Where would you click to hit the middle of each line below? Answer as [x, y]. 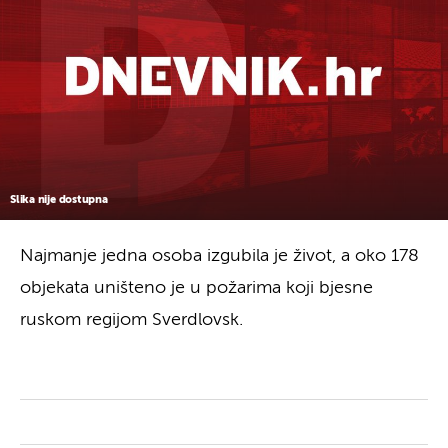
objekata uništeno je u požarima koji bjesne [196, 287]
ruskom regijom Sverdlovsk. [131, 319]
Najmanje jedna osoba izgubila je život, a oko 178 [219, 255]
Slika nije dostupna [59, 199]
